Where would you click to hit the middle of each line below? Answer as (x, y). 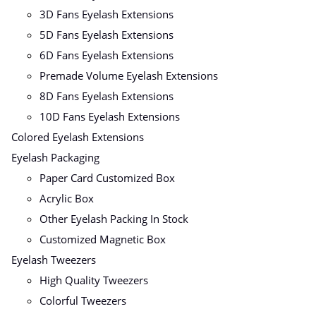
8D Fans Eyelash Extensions (107, 96)
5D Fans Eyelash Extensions (107, 35)
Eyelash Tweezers (54, 260)
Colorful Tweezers (83, 301)
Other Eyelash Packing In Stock (114, 219)
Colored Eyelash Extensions (78, 137)
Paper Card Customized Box (107, 178)
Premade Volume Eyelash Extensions (129, 76)
